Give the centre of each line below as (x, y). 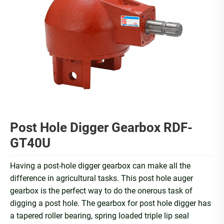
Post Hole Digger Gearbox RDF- (101, 127)
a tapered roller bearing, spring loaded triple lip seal (99, 216)
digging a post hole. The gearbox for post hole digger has (110, 203)
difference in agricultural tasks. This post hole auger (101, 178)
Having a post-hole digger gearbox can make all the (100, 166)
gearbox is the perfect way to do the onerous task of (101, 191)
